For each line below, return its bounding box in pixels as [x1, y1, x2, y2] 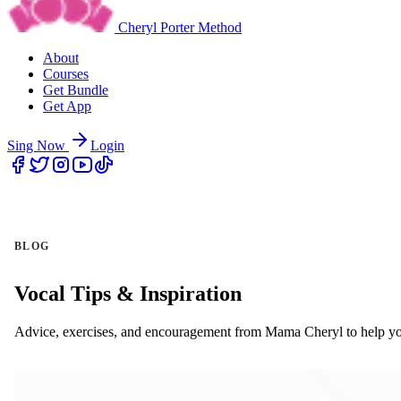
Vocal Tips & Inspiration [14, 281, 242, 305]
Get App [43, 98, 91, 114]
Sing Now [7, 138, 65, 153]
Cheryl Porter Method [118, 20, 242, 35]
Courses [43, 66, 89, 81]
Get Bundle [43, 82, 108, 98]
